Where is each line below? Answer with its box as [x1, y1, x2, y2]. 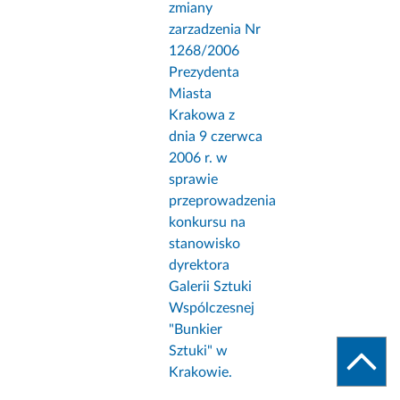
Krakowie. [169, 365, 233, 380]
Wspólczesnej [169, 301, 255, 316]
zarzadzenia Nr [169, 22, 262, 37]
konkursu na [169, 215, 246, 230]
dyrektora [169, 258, 230, 273]
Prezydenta [169, 65, 240, 80]
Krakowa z [169, 108, 236, 123]
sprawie [169, 172, 219, 187]
